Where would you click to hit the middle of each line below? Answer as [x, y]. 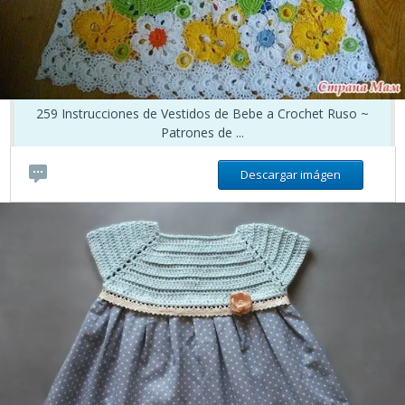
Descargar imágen [290, 174]
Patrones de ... [202, 132]
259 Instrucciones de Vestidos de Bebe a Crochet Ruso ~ [202, 113]
